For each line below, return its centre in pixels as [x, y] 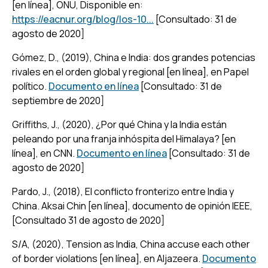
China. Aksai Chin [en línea [68, 205]
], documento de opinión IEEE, [188, 205]
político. [30, 86]
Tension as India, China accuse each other [158, 244]
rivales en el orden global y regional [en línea [107, 71]
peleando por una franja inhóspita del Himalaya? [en [124, 138]
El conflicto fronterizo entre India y [159, 191]
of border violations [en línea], [77, 258]
